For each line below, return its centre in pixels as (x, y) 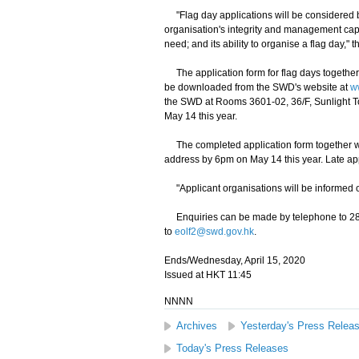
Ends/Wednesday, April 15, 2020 (234, 260)
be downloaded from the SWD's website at (257, 87)
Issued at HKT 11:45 (208, 275)
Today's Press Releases (232, 348)
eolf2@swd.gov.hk (214, 232)
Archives (196, 326)
